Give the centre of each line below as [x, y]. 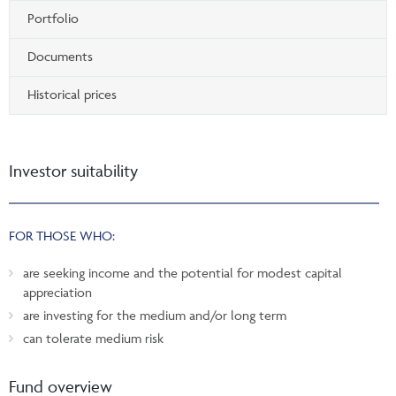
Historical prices [72, 94]
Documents [60, 56]
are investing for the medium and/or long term [155, 315]
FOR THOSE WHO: [62, 235]
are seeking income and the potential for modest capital [183, 272]
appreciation [57, 292]
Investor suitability [73, 170]
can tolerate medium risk [93, 338]
